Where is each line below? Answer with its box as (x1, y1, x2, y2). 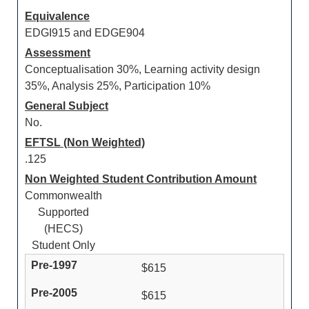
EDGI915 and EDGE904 (25, 27, 145, 39)
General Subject (25, 100, 108, 112)
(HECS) (44, 223, 83, 235)
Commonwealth (25, 190, 102, 201)
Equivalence (25, 10, 90, 22)
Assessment (25, 47, 90, 59)
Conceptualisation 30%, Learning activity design (25, 63, 260, 75)
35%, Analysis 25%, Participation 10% (25, 80, 210, 92)
